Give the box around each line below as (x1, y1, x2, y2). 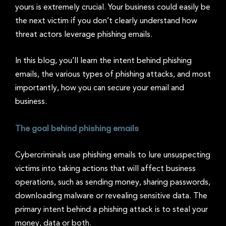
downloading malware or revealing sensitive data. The (15, 192, 207, 200)
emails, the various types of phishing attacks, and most (15, 70, 211, 79)
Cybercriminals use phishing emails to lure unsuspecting (15, 151, 210, 159)
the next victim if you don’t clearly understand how (15, 17, 197, 25)
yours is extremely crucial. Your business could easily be (15, 3, 210, 12)
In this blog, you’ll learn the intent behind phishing (15, 56, 192, 65)
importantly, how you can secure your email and (15, 84, 184, 92)
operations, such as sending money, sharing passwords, (15, 178, 210, 187)
